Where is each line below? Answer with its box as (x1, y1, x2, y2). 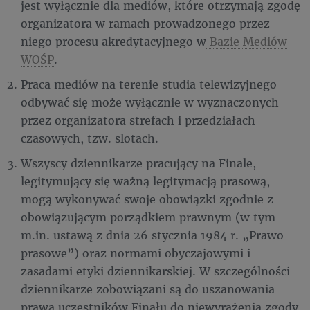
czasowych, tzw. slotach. (21, 131, 158, 145)
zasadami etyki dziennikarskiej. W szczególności (21, 264, 290, 278)
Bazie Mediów (206, 34, 287, 48)
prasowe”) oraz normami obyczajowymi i (21, 246, 250, 260)
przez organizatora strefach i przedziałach (21, 113, 255, 127)
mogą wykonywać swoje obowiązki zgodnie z (21, 192, 273, 206)
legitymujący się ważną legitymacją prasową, (21, 174, 270, 188)
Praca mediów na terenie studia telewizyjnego (21, 77, 277, 91)
